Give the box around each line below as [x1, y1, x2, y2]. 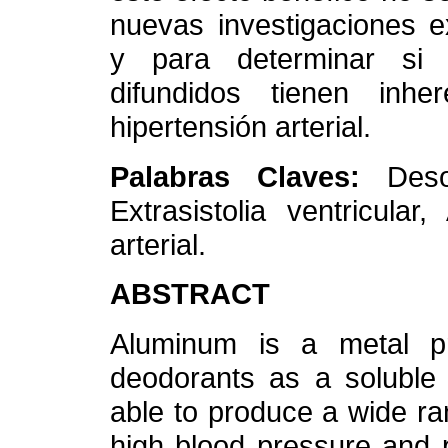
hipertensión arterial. [110, 110, 371, 144]
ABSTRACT [110, 277, 270, 311]
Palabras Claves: [110, 159, 387, 193]
